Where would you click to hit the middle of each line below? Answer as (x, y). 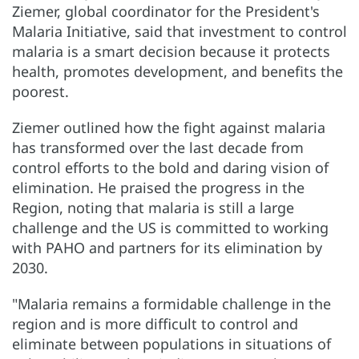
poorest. (40, 91)
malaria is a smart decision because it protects (171, 51)
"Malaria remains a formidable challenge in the (171, 303)
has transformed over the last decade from (158, 147)
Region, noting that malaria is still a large (153, 207)
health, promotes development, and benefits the (177, 71)
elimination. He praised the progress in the (158, 187)
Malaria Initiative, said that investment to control (179, 31)
